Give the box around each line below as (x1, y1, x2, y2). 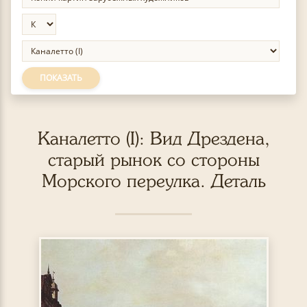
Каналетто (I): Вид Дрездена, (37, 128, 270, 148)
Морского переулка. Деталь (42, 171, 265, 191)
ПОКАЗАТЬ (40, 72, 82, 84)
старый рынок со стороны (47, 149, 260, 169)
